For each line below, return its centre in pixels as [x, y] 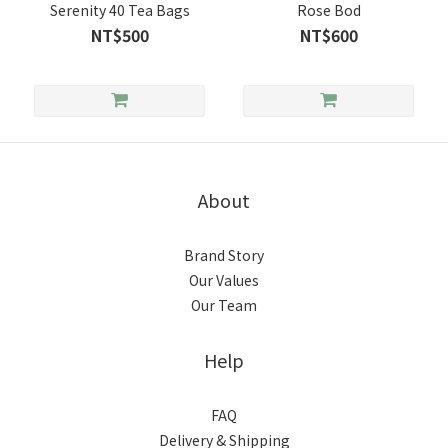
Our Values [224, 280]
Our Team [224, 305]
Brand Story [224, 255]
